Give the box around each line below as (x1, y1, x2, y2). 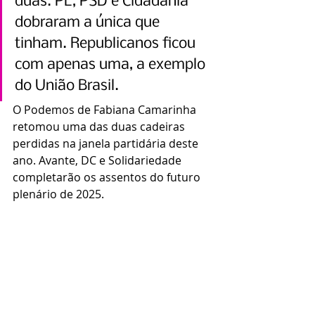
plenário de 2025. (13, 186, 104, 202)
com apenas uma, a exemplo (15, 57, 209, 74)
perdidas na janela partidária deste (13, 136, 201, 152)
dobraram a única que (15, 15, 163, 32)
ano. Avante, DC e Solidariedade (13, 153, 184, 169)
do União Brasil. (15, 78, 119, 95)
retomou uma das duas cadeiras (13, 119, 188, 135)
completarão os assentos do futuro (13, 169, 203, 186)
